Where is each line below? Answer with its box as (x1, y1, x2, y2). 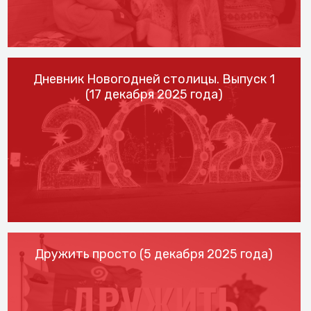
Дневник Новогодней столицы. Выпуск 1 (33, 71, 275, 87)
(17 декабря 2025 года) (85, 86, 223, 102)
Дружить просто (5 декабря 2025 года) (35, 246, 274, 262)
